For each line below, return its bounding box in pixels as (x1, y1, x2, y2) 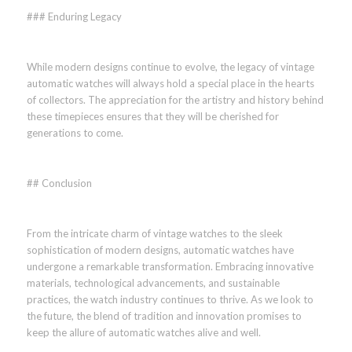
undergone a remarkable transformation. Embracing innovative (26, 260, 313, 273)
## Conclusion (26, 177, 92, 190)
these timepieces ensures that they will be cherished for (26, 110, 279, 123)
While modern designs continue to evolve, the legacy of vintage (26, 60, 314, 74)
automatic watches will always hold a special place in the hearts (26, 77, 314, 90)
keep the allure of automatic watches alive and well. (26, 326, 261, 339)
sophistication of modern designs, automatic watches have (26, 244, 294, 257)
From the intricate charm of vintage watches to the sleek (26, 227, 283, 240)
